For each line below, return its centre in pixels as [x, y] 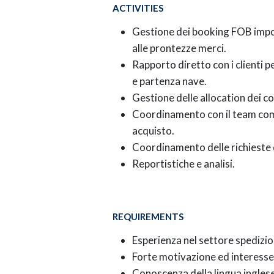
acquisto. [153, 131]
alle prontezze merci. [179, 48]
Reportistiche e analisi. [183, 164]
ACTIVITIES [138, 8]
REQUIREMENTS [148, 217]
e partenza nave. [169, 81]
